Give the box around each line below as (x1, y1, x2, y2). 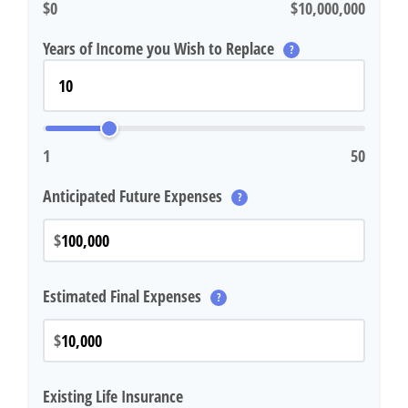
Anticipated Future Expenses (43, 185, 226, 207)
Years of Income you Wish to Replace (43, 37, 278, 59)
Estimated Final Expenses (43, 285, 205, 307)
